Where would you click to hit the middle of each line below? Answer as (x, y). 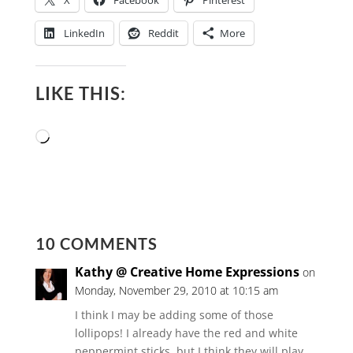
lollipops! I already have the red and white (186, 333)
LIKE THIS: (80, 94)
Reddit (163, 33)
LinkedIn (84, 33)
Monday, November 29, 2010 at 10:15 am (176, 291)
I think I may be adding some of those (174, 315)
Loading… (74, 138)
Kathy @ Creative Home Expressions (187, 272)
